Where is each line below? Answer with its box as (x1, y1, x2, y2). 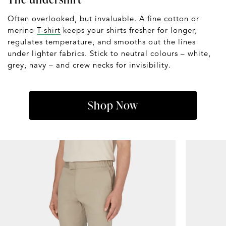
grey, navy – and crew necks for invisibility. (8, 60, 171, 70)
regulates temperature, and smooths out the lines (8, 37, 196, 47)
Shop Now (87, 97, 138, 114)
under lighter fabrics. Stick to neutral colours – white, (8, 48, 211, 59)
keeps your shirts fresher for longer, (61, 25, 197, 35)
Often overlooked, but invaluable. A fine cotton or (8, 14, 199, 24)
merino (8, 25, 37, 35)
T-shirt (37, 25, 61, 35)
